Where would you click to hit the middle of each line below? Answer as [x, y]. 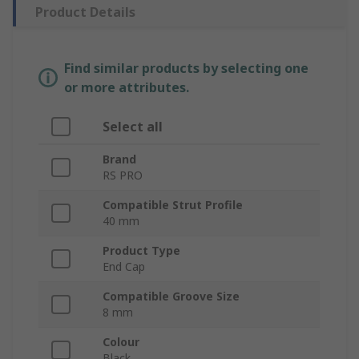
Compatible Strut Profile [173, 204]
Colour [121, 341]
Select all [133, 126]
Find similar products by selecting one [186, 68]
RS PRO [123, 175]
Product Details [85, 12]
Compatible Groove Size [171, 296]
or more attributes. [127, 87]
